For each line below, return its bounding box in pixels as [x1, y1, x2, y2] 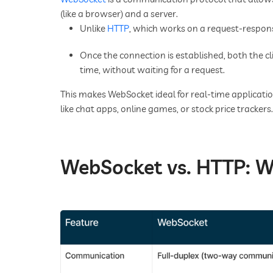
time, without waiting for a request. [80, 64, 225, 76]
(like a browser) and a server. [60, 8, 178, 20]
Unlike [80, 23, 107, 35]
